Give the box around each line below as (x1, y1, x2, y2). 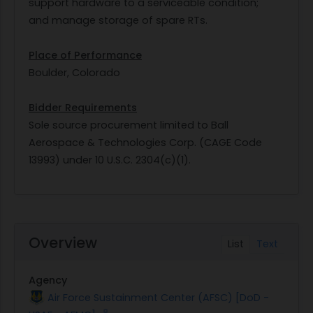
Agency (29, 272, 67, 287)
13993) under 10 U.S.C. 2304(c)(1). (29, 152, 191, 167)
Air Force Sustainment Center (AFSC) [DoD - (48, 290, 269, 305)
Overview (29, 232, 97, 253)
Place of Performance (29, 48, 142, 62)
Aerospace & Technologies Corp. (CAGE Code (29, 135, 262, 150)
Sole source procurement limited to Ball (29, 117, 228, 132)
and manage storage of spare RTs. (29, 13, 208, 27)
